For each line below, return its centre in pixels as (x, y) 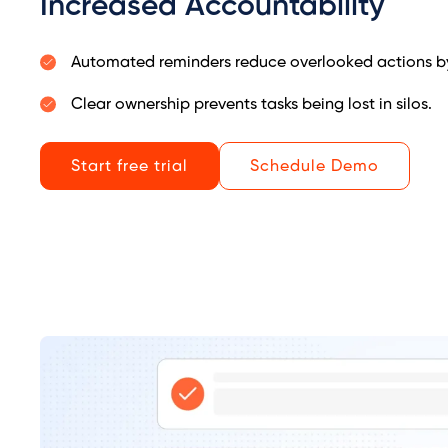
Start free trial (129, 167)
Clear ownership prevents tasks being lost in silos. (251, 105)
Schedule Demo (314, 167)
